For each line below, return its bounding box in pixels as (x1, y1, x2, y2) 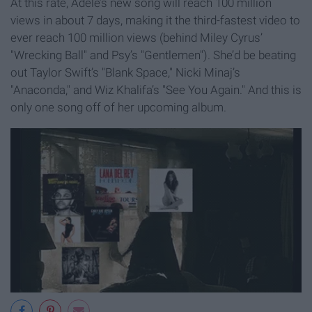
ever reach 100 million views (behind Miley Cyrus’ (10, 30, 263, 45)
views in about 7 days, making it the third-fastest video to (10, 13, 300, 27)
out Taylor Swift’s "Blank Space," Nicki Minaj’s (10, 65, 240, 79)
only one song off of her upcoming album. (10, 100, 226, 114)
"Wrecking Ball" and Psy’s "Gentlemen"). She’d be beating (10, 47, 296, 62)
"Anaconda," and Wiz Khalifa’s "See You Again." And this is (10, 82, 302, 97)
